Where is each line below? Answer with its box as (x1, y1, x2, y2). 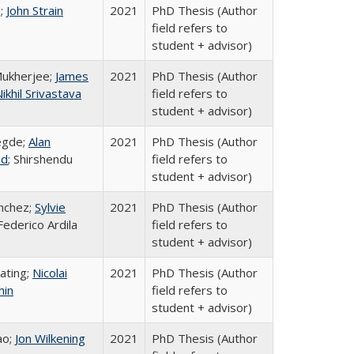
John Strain (6, 2, 63, 18)
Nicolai (32, 265, 67, 281)
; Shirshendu (8, 151, 73, 167)
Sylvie (35, 199, 66, 215)
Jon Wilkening (15, 330, 85, 346)
